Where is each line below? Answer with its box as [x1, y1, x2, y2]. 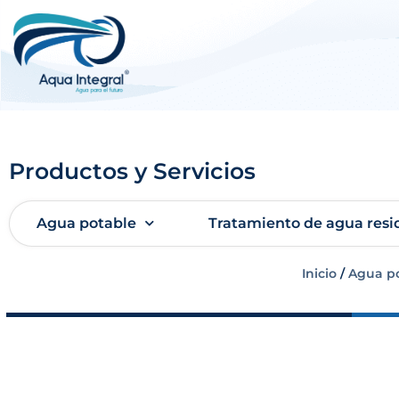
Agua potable [37, 214, 137, 232]
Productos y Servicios [9, 157, 256, 184]
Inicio [302, 265, 337, 281]
